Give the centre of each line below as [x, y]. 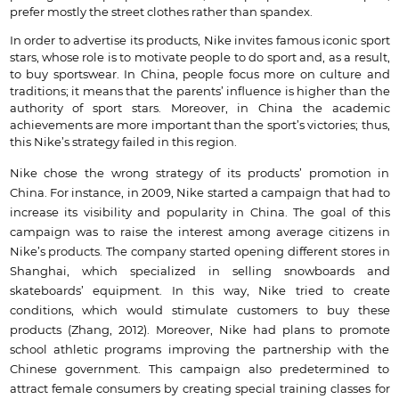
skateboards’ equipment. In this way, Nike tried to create [199, 291]
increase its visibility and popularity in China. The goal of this [199, 212]
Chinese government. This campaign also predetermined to [199, 369]
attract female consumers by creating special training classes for [199, 389]
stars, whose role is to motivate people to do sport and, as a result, [199, 58]
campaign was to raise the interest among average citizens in [199, 232]
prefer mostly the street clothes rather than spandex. [161, 13]
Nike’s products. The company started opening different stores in [199, 252]
